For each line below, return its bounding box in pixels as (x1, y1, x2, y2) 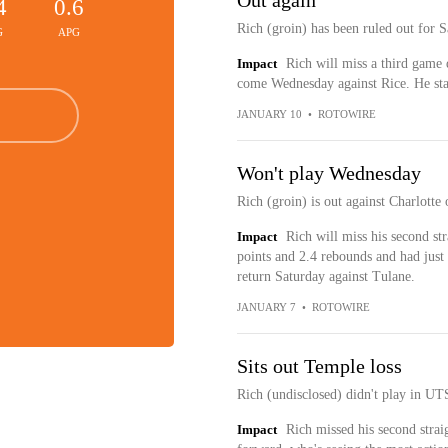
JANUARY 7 (236, 301, 296, 313)
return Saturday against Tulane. (236, 269, 415, 284)
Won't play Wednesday (236, 162, 421, 184)
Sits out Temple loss (236, 355, 402, 377)
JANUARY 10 (236, 108, 302, 120)
